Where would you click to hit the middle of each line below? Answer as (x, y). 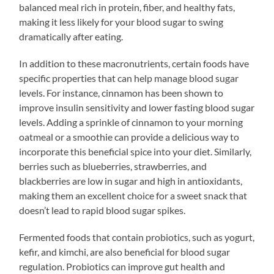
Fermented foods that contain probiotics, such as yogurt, (137, 237)
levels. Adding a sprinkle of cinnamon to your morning (131, 122)
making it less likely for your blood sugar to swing (121, 21)
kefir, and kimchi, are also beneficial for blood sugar (125, 251)
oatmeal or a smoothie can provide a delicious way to (129, 136)
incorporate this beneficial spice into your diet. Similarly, (135, 151)
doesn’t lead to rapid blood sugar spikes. (102, 210)
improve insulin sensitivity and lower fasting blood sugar (137, 107)
